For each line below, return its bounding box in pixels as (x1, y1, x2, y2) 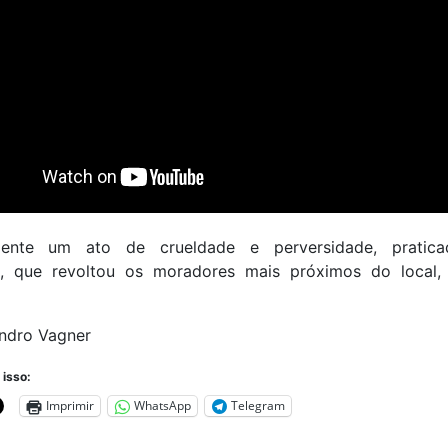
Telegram (230, 397, 285, 415)
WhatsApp (133, 397, 191, 415)
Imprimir (45, 397, 94, 415)
